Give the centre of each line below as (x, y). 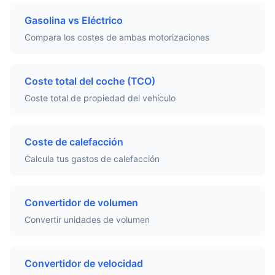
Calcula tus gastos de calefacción (92, 159)
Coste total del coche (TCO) (90, 81)
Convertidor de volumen (81, 203)
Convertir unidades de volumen (87, 219)
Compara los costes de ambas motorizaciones (117, 37)
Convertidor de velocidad (84, 263)
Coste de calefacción (74, 142)
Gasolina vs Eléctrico (74, 20)
